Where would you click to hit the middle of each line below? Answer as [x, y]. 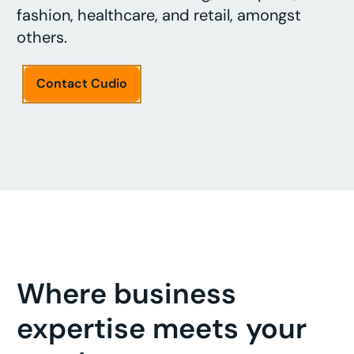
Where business [126, 293]
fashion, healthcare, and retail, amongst [159, 15]
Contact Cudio [81, 84]
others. [42, 37]
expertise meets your [162, 328]
